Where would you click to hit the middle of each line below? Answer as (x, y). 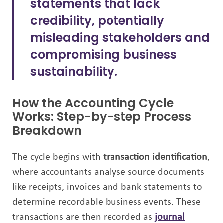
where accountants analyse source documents (108, 172)
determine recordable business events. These (107, 202)
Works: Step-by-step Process (102, 117)
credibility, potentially (97, 21)
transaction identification (155, 157)
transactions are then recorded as (84, 217)
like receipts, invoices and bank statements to (107, 187)
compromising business (104, 55)
